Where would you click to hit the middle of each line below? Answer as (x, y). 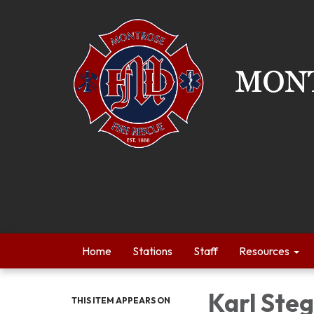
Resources (264, 251)
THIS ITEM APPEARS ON (121, 300)
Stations (152, 251)
